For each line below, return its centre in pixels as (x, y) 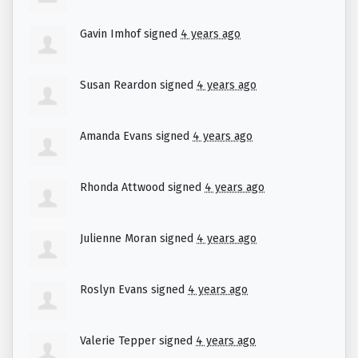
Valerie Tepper (118, 341)
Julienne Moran (118, 239)
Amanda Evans (116, 137)
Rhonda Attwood (122, 188)
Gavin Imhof (110, 34)
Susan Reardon (118, 86)
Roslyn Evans (114, 290)
